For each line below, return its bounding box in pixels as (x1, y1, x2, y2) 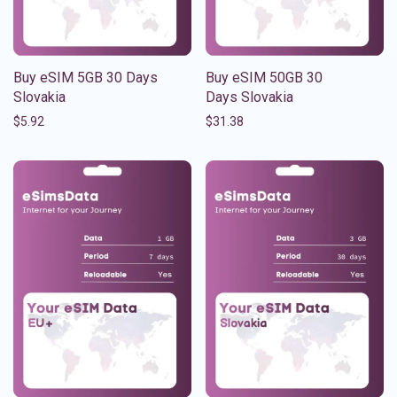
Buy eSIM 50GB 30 (206, 68, 323, 86)
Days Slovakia (206, 88, 293, 105)
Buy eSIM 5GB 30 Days (13, 68, 158, 86)
